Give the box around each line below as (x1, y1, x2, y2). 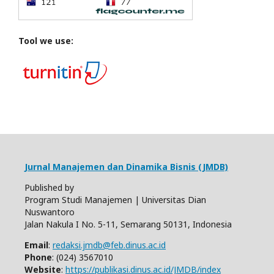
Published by (24, 182, 74, 193)
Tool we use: (18, 35, 73, 46)
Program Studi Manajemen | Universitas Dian (24, 194, 206, 206)
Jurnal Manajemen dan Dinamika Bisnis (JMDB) (24, 161, 228, 172)
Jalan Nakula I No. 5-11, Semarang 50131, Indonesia (24, 218, 232, 230)
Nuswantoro (24, 206, 75, 218)
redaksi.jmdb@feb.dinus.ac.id (53, 239, 166, 251)
